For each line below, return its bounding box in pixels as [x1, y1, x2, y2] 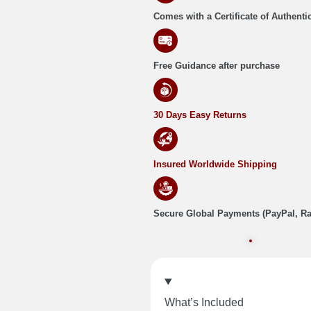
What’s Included [165, 296, 244, 309]
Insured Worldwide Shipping [153, 159, 277, 170]
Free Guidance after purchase [153, 60, 280, 72]
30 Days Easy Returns [153, 110, 246, 121]
